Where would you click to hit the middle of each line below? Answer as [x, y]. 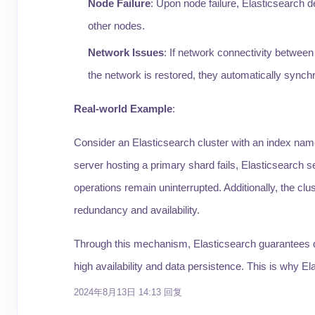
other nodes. [116, 26]
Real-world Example [123, 109]
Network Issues [126, 52]
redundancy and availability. [137, 210]
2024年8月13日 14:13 [117, 292]
